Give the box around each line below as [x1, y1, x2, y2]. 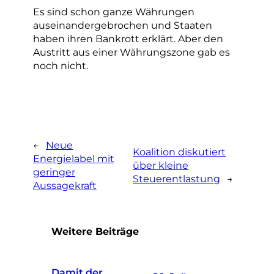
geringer [33, 165, 75, 178]
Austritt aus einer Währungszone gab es [33, 46, 230, 59]
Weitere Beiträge [51, 224, 139, 237]
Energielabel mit [33, 152, 114, 165]
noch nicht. [33, 59, 88, 72]
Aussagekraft [33, 179, 97, 191]
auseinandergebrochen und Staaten [33, 19, 212, 32]
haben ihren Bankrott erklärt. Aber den [33, 32, 223, 45]
